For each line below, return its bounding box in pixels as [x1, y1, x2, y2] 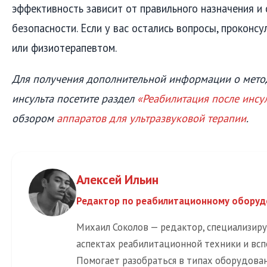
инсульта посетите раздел [12, 91, 137, 105]
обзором [12, 110, 57, 125]
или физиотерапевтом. [12, 41, 117, 55]
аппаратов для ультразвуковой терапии [57, 110, 246, 125]
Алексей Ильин [76, 170, 159, 188]
